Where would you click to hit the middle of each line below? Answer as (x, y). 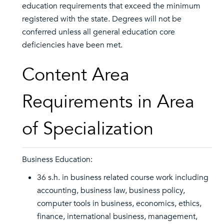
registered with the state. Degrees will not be (102, 19)
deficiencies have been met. (72, 45)
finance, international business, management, (117, 216)
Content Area (76, 75)
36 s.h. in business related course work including (123, 177)
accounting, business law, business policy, (111, 190)
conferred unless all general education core (98, 32)
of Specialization (88, 129)
